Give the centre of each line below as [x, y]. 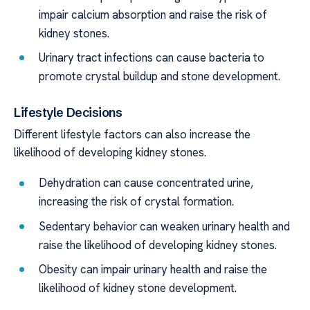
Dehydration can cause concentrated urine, [146, 183]
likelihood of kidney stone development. [138, 288]
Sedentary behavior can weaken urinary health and [165, 226]
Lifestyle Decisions [68, 112]
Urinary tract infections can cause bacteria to [152, 58]
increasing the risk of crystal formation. [137, 202]
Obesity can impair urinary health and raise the [153, 269]
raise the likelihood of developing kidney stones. [158, 245]
